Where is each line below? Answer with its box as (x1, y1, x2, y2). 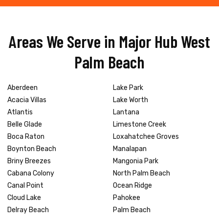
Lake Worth (113, 95, 148, 104)
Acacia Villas (7, 95, 46, 104)
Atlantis (7, 108, 33, 116)
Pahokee (113, 193, 140, 202)
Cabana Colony (7, 169, 54, 177)
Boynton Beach (7, 144, 56, 153)
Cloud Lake (7, 193, 41, 202)
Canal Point (7, 181, 44, 190)
